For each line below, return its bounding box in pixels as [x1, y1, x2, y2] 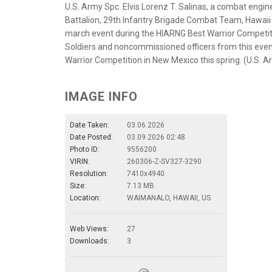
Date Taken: [70, 120, 109, 129]
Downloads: [70, 236, 109, 245]
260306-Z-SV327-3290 [127, 157, 202, 166]
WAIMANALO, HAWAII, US [127, 193, 211, 202]
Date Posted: [70, 132, 113, 141]
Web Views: [70, 224, 109, 233]
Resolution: [70, 169, 108, 178]
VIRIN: [70, 157, 90, 166]
